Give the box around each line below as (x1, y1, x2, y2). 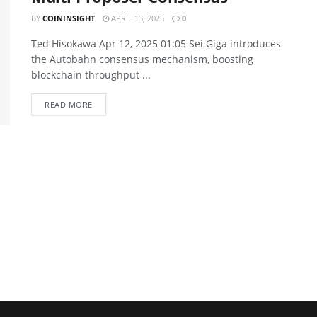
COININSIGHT (42, 13, 95, 23)
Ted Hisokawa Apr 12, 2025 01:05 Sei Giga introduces (31, 37, 281, 50)
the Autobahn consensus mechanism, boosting (31, 52, 253, 66)
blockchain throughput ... (31, 68, 151, 81)
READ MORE (45, 99, 93, 110)
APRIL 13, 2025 (109, 13, 164, 23)
